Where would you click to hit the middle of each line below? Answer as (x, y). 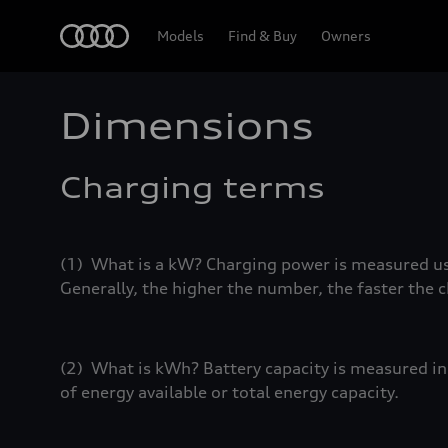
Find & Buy (262, 35)
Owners (346, 35)
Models (180, 35)
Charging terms (192, 188)
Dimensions (187, 126)
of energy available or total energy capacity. (229, 392)
